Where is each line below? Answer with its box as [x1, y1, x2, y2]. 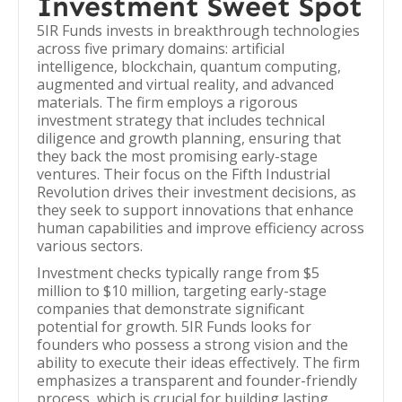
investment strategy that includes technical [37, 110, 325, 130]
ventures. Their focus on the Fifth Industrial [37, 164, 330, 184]
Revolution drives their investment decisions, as [37, 182, 356, 202]
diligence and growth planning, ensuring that [37, 128, 341, 148]
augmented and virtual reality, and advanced [37, 74, 334, 94]
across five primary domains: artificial [37, 39, 284, 58]
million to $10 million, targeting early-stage [37, 281, 327, 301]
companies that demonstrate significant [37, 299, 304, 319]
